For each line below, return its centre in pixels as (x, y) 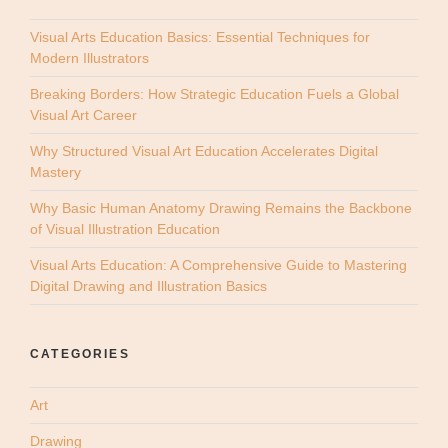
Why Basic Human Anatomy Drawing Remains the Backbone (221, 208)
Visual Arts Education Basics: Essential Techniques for (200, 37)
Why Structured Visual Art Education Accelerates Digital (204, 151)
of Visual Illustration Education (125, 229)
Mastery (55, 172)
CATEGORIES (80, 354)
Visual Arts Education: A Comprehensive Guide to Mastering (218, 265)
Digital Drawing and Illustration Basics (148, 286)
